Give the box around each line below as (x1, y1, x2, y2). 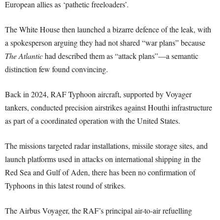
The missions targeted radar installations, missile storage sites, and (5, 140, 208, 151)
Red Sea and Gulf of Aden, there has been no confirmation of (5, 167, 195, 178)
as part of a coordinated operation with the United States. (5, 115, 180, 126)
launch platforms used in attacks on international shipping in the (5, 154, 201, 165)
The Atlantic (5, 51, 43, 61)
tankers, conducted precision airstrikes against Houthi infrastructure (5, 102, 212, 113)
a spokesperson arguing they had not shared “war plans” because (5, 37, 205, 48)
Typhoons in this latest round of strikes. (5, 180, 126, 191)
